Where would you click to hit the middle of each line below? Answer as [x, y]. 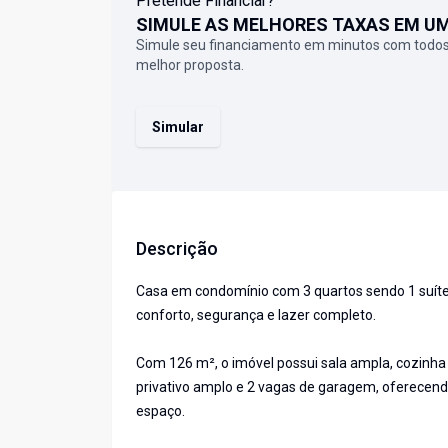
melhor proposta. [190, 65]
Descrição [177, 249]
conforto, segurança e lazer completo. [256, 315]
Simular [178, 127]
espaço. [160, 411]
